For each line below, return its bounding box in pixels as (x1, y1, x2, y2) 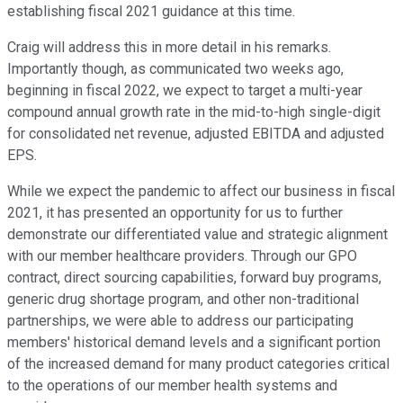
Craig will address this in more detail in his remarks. (7, 39, 331, 57)
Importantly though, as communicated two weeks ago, (7, 60, 344, 78)
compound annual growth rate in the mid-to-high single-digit (7, 103, 381, 121)
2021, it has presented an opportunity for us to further (7, 204, 343, 222)
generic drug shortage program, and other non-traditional (7, 291, 359, 309)
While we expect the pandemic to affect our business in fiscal (7, 183, 395, 201)
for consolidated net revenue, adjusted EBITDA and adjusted (7, 125, 384, 143)
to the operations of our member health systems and (7, 377, 337, 395)
